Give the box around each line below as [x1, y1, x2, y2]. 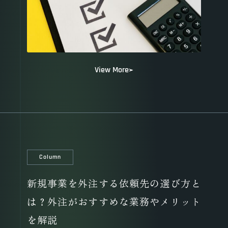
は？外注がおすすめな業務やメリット [26, 197, 202, 207]
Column [39, 153, 62, 161]
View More [95, 65, 129, 75]
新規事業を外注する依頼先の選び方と [26, 179, 202, 189]
